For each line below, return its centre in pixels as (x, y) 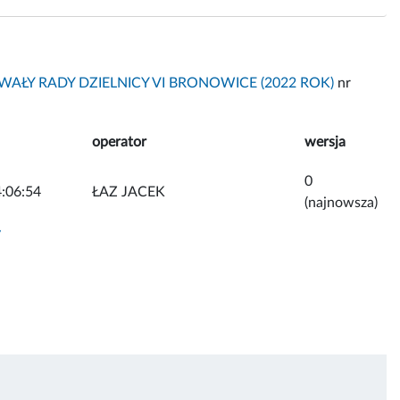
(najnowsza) (341, 202)
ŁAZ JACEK (129, 192)
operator (119, 142)
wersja (325, 142)
